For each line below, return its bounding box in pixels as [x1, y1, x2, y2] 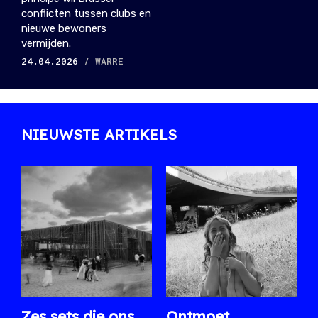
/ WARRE [84, 55, 124, 67]
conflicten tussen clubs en [21, 7, 151, 20]
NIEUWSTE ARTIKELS [21, 126, 177, 143]
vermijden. [21, 37, 71, 50]
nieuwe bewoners [21, 22, 106, 35]
